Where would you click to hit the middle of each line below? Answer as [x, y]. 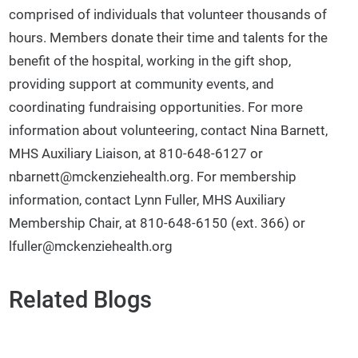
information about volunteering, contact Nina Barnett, [169, 131]
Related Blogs [81, 300]
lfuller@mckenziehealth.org [91, 247]
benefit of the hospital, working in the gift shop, [150, 61]
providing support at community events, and [142, 84]
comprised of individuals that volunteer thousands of [168, 15]
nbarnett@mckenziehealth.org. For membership [153, 177]
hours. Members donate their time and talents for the [169, 38]
